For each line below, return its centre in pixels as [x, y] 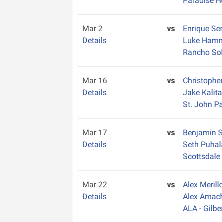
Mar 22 [95, 185]
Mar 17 [95, 133]
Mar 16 [95, 81]
